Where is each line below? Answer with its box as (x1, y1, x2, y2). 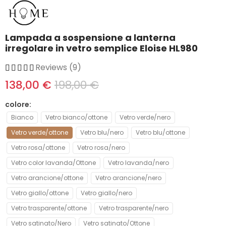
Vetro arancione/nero (95, 173, 161, 182)
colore (5, 99, 29, 109)
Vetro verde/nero (120, 112, 171, 122)
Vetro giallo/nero (81, 188, 132, 197)
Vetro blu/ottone (136, 128, 185, 137)
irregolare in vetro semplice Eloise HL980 (5, 41, 198, 54)
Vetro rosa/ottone (11, 143, 65, 152)
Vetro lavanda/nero (108, 158, 169, 167)
